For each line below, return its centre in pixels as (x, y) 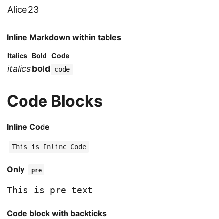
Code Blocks (55, 101)
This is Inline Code (49, 147)
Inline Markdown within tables (64, 37)
